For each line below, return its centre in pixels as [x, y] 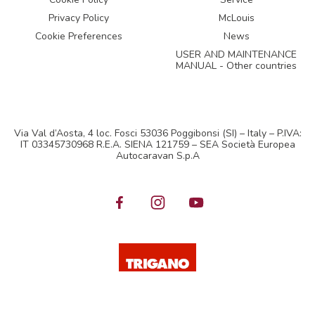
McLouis [236, 18]
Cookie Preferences [79, 37]
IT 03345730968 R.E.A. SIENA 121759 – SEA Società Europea [157, 145]
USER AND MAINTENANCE [236, 55]
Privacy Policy [79, 18]
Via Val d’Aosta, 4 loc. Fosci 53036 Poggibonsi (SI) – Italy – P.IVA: [157, 134]
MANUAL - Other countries [236, 66]
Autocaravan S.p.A [157, 156]
